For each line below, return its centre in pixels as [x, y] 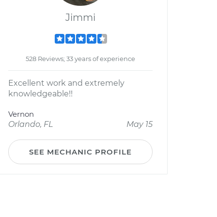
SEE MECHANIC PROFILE [80, 152]
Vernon [21, 114]
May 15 [139, 124]
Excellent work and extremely [66, 83]
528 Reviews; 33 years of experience [80, 59]
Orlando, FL [31, 124]
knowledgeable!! [40, 94]
